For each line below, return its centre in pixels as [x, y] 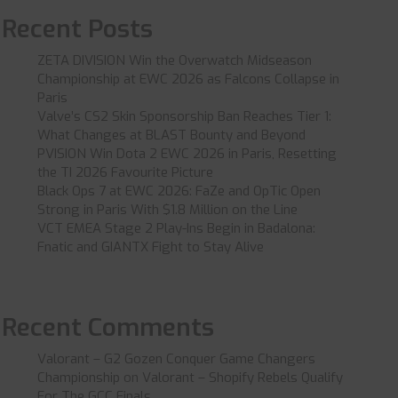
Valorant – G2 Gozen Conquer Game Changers [176, 359]
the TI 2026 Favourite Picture [125, 172]
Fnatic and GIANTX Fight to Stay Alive [150, 247]
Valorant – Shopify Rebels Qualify [242, 378]
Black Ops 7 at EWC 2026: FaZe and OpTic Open [179, 191]
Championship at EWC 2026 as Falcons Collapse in [188, 79]
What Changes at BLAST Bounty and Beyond [171, 135]
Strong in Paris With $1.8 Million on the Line [167, 210]
